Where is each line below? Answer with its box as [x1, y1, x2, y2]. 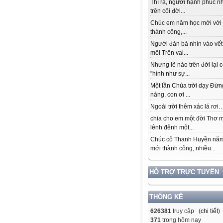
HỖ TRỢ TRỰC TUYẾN [149, 168, 219, 176]
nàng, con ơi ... [150, 91, 190, 99]
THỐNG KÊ [149, 193, 183, 201]
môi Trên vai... [150, 49, 188, 57]
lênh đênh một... [150, 124, 194, 131]
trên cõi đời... [150, 7, 185, 15]
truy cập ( [171, 208, 201, 215]
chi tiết [201, 208, 218, 215]
